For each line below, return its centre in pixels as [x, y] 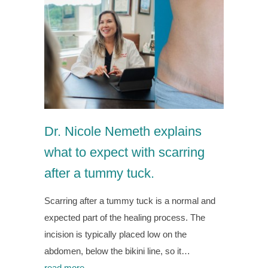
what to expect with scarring [124, 152]
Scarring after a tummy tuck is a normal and [130, 200]
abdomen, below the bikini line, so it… [117, 251]
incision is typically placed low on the [115, 234]
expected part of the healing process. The [125, 217]
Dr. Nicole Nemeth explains [123, 131]
